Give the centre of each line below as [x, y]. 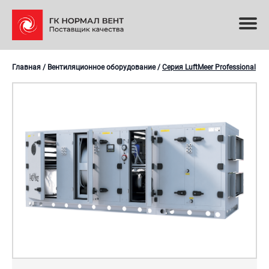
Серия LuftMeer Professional [209, 67]
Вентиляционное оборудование [101, 67]
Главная [26, 67]
